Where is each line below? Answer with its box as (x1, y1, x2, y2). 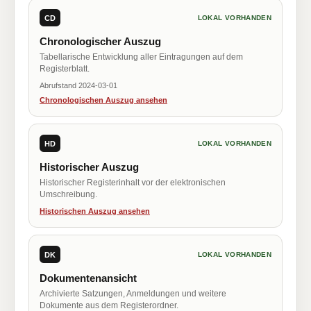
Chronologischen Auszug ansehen (40, 96, 167, 104)
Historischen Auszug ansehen (40, 207, 150, 215)
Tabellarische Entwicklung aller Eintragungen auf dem (40, 52, 243, 62)
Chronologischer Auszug (40, 35, 161, 47)
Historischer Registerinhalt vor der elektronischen (40, 178, 226, 187)
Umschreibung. (40, 190, 97, 199)
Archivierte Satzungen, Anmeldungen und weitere (40, 289, 226, 299)
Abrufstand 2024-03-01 (40, 81, 117, 90)
